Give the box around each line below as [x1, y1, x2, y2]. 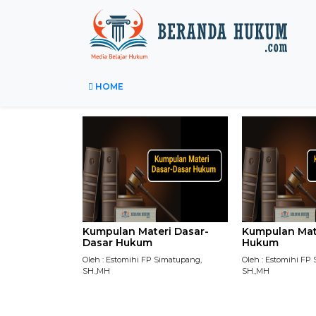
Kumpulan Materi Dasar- [83, 225, 209, 238]
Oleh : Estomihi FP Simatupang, [83, 255, 202, 265]
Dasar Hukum [83, 236, 152, 249]
